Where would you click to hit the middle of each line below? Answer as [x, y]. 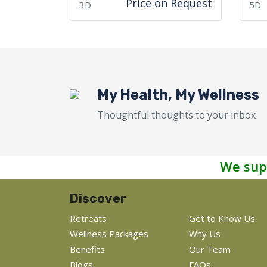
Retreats [88, 218]
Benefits [87, 249]
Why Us [205, 233]
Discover [98, 198]
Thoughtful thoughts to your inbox [176, 115]
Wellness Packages [109, 233]
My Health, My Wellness [178, 94]
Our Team [210, 249]
